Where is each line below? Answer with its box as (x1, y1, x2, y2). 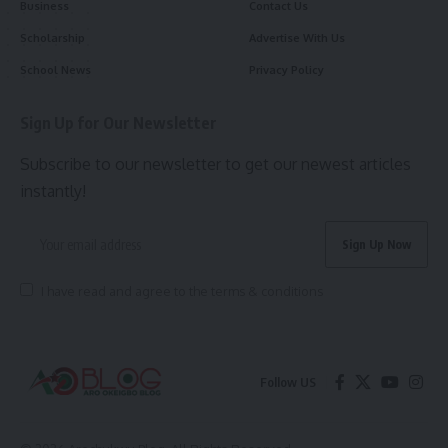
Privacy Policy (249, 63, 324, 78)
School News (20, 63, 91, 78)
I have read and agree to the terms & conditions (40, 283, 323, 300)
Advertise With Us (249, 31, 345, 46)
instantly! (20, 181, 86, 202)
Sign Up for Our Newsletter (20, 113, 217, 134)
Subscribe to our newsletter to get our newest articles (20, 154, 411, 175)
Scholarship (20, 31, 85, 46)
